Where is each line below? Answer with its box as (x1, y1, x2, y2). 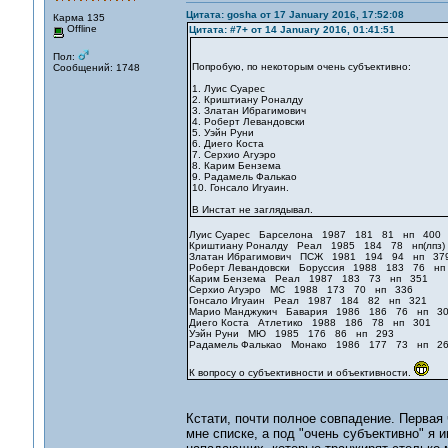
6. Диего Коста (191, 138, 270, 149)
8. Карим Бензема (191, 160, 281, 171)
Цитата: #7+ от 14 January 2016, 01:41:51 (188, 24, 395, 35)
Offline (63, 23, 97, 34)
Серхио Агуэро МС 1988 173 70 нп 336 (188, 284, 413, 295)
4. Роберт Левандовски (191, 116, 305, 127)
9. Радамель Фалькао (191, 171, 297, 182)
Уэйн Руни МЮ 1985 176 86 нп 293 (188, 328, 394, 339)
